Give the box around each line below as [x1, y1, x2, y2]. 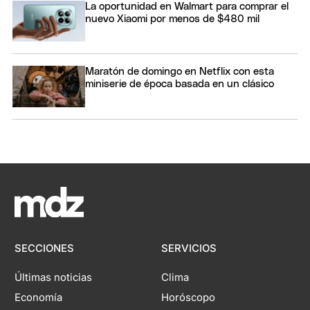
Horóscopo [161, 291, 215, 304]
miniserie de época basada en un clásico [85, 79, 274, 90]
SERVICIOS [161, 241, 217, 255]
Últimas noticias [15, 271, 93, 284]
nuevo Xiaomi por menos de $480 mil [85, 13, 259, 24]
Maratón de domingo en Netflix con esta [85, 66, 274, 77]
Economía [15, 291, 63, 304]
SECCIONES [15, 241, 75, 255]
